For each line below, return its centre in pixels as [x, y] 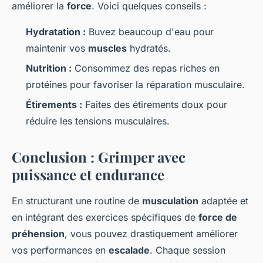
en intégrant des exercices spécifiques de [105, 218]
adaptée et [223, 201]
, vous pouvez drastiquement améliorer [151, 234]
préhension [38, 234]
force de [218, 218]
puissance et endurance [88, 175]
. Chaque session [188, 250]
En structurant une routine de [77, 201]
